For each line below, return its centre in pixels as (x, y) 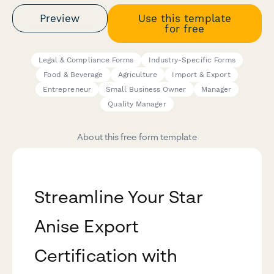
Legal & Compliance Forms (86, 60)
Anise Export (87, 226)
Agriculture (138, 75)
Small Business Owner (146, 90)
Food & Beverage (73, 75)
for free (185, 28)
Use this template (184, 18)
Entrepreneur (67, 90)
